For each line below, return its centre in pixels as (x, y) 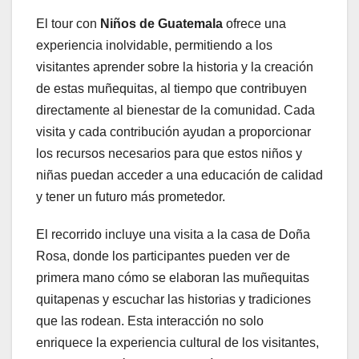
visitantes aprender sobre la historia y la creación (175, 67)
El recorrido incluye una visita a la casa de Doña (173, 235)
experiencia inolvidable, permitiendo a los (154, 46)
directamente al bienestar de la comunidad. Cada (175, 111)
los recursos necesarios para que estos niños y (169, 154)
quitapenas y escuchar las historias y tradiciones (173, 300)
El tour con (68, 24)
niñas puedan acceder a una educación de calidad (179, 175)
